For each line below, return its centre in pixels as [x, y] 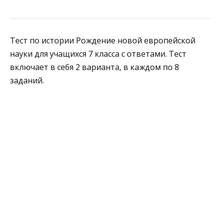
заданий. [27, 81]
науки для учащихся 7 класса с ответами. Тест [98, 54]
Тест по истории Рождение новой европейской [103, 41]
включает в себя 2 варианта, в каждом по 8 [94, 67]
